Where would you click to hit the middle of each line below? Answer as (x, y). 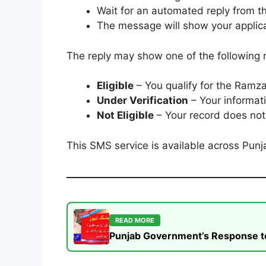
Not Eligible (125, 115)
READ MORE (135, 220)
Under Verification (142, 101)
